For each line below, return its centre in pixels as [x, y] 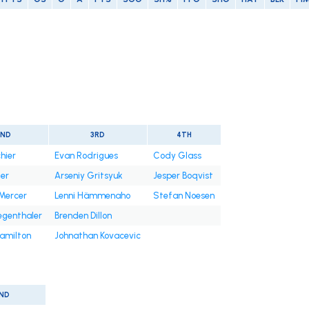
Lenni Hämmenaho [92, 196]
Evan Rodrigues [86, 156]
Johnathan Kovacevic [97, 236]
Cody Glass [177, 156]
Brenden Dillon [83, 216]
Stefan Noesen [183, 196]
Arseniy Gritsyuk [88, 176]
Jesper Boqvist [183, 176]
